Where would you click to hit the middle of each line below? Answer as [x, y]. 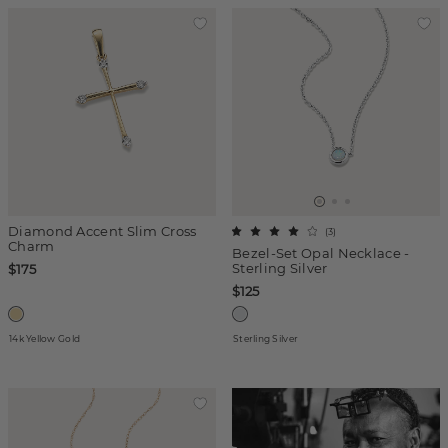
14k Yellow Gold [45, 338]
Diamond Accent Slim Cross [102, 231]
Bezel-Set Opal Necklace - [321, 253]
